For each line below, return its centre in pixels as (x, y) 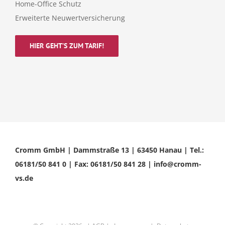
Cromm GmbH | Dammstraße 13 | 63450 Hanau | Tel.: (109, 150)
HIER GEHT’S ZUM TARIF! (67, 45)
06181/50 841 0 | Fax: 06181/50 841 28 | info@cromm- (108, 164)
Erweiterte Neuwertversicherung (70, 18)
